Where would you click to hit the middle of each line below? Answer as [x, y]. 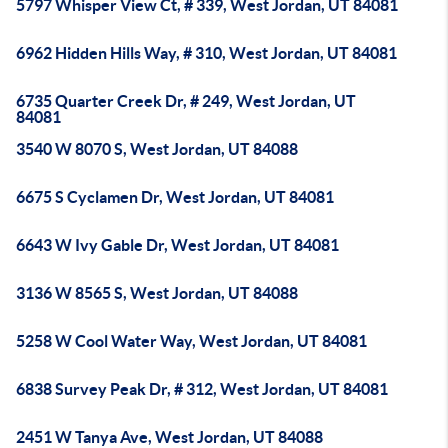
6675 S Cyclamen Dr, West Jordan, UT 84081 [175, 197]
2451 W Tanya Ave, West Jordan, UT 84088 [169, 437]
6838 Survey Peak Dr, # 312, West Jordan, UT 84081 [202, 389]
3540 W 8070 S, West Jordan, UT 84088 [157, 149]
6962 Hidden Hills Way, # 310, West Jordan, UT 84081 [206, 53]
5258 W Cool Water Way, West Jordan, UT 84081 [191, 341]
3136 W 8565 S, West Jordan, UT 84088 [157, 293]
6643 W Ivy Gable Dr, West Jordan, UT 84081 [177, 245]
